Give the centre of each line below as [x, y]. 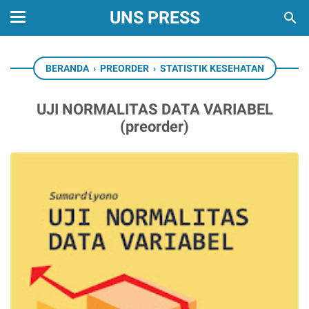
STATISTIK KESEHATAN [212, 68]
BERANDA [67, 68]
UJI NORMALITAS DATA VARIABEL [154, 109]
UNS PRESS [154, 18]
